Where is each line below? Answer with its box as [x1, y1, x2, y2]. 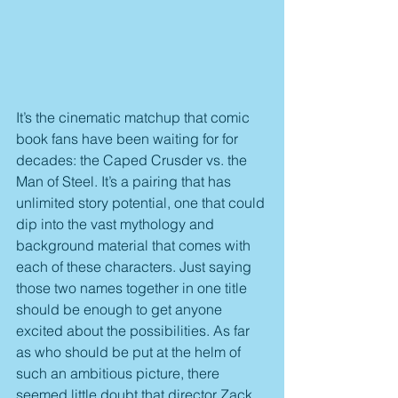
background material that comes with [16, 236, 254, 255]
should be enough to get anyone [16, 300, 226, 319]
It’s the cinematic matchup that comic [16, 108, 253, 127]
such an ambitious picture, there [16, 364, 223, 383]
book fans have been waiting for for [16, 130, 242, 148]
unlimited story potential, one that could [16, 194, 268, 212]
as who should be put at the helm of [16, 343, 244, 362]
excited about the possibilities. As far [16, 322, 253, 340]
